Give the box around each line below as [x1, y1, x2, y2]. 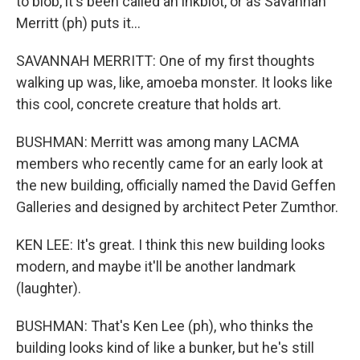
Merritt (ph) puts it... [16, 14, 141, 31]
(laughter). [16, 280, 81, 297]
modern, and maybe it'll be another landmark [16, 258, 296, 275]
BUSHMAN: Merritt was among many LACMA [16, 133, 299, 150]
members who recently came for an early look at [16, 155, 323, 172]
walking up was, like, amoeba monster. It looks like [16, 74, 333, 91]
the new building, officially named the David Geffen [16, 177, 336, 194]
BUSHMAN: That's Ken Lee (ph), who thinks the [16, 317, 313, 334]
